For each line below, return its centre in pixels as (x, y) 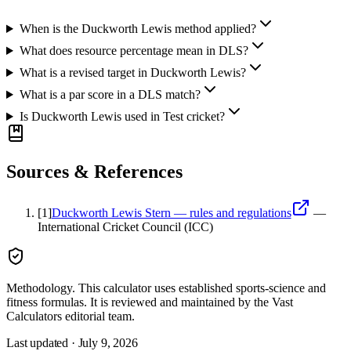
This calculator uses (127, 288)
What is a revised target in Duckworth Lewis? (132, 73)
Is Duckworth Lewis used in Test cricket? (122, 117)
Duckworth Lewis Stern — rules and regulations (171, 212)
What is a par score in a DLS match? (110, 95)
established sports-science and (252, 288)
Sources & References (94, 171)
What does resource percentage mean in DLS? (134, 51)
